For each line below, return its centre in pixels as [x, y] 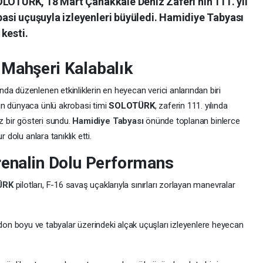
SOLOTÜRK [132, 105]
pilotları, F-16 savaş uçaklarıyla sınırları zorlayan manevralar [125, 185]
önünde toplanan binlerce [193, 121]
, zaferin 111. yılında [191, 105]
